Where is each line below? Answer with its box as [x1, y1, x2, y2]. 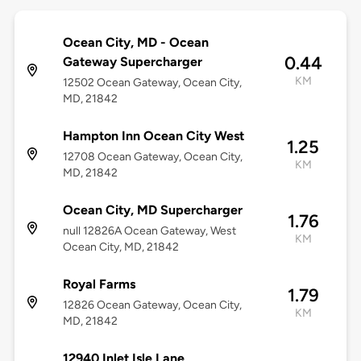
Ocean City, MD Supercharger [62, 202, 243, 218]
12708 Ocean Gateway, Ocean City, [62, 150, 243, 164]
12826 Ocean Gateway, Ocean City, [62, 298, 242, 313]
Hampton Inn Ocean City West [62, 128, 244, 144]
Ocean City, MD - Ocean [62, 35, 209, 51]
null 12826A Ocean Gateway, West [62, 224, 236, 239]
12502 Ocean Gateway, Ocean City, [62, 76, 242, 90]
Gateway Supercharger [62, 54, 202, 70]
